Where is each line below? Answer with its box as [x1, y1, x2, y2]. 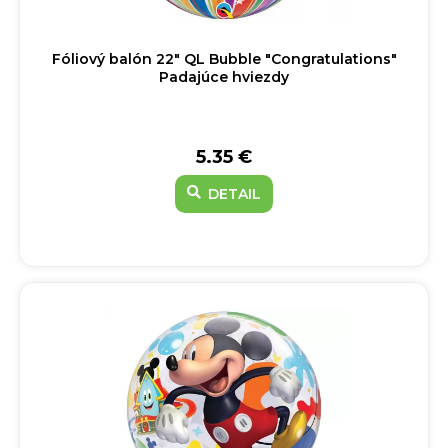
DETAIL [204, 185, 261, 203]
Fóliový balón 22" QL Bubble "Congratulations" [51, 50, 397, 68]
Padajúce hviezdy [159, 68, 289, 86]
